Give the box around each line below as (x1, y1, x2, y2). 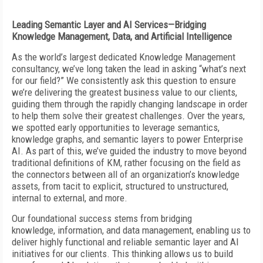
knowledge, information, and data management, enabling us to (12, 224, 251, 236)
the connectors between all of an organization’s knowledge (12, 168, 240, 180)
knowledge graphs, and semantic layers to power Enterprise (12, 133, 243, 145)
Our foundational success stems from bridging (12, 213, 192, 224)
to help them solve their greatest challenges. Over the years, (12, 110, 245, 122)
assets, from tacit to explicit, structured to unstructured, (12, 180, 228, 192)
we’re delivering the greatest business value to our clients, (12, 86, 237, 98)
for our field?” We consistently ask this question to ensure (12, 75, 236, 86)
